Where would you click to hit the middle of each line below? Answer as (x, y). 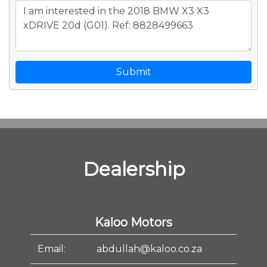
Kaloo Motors (133, 222)
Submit (133, 72)
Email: (51, 249)
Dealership (133, 169)
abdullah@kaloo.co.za (149, 249)
